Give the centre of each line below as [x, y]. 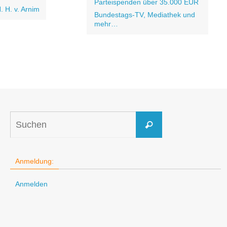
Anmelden [32, 184]
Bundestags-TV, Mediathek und [145, 15]
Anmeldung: [35, 161]
